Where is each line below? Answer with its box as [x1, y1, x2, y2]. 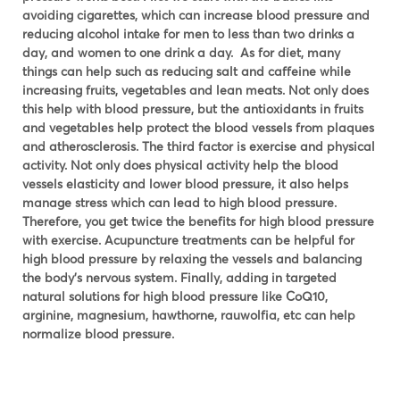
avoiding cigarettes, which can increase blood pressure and [22, 7, 370, 23]
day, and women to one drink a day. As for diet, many [22, 45, 340, 61]
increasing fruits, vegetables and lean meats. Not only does [22, 82, 369, 98]
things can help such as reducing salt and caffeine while [22, 63, 351, 79]
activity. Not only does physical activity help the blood [22, 157, 338, 173]
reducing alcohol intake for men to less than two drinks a [22, 26, 354, 42]
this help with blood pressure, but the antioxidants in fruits [22, 101, 363, 117]
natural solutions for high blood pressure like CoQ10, [22, 288, 328, 304]
